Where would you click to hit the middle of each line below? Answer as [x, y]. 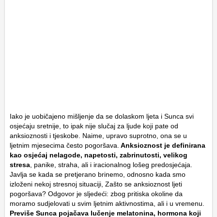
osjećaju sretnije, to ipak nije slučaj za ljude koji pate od [94, 126]
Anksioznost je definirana [162, 145]
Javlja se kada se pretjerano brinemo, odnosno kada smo [98, 174]
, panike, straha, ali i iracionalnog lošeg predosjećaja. [111, 164]
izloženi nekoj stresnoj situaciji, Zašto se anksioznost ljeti [96, 184]
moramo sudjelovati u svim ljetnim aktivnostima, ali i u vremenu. [107, 203]
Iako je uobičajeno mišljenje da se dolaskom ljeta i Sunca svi [102, 116]
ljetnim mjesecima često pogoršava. [64, 145]
